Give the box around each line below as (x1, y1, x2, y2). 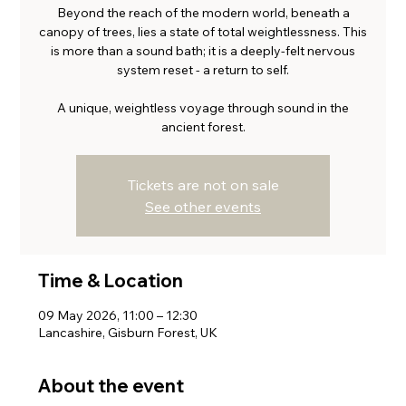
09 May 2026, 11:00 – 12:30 (38, 307, 198, 324)
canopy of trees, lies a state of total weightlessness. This (39, 24, 367, 41)
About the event (38, 374, 185, 398)
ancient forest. (160, 119, 246, 136)
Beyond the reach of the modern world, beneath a (56, 5, 350, 22)
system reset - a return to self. (117, 62, 289, 79)
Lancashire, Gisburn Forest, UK (38, 324, 218, 342)
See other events (145, 198, 261, 217)
